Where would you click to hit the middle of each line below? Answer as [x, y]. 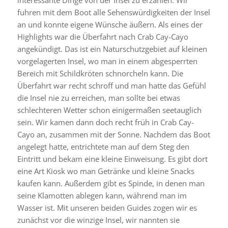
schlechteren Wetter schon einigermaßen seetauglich [109, 110]
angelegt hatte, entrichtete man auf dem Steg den [103, 147]
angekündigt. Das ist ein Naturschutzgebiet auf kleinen [112, 49]
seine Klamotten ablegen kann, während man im [102, 196]
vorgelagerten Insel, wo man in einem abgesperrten [107, 61]
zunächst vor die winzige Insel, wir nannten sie [98, 220]
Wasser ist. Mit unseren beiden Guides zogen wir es [107, 208]
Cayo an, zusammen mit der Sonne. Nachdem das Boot [113, 135]
